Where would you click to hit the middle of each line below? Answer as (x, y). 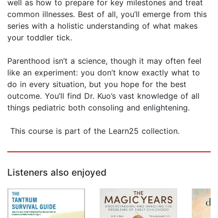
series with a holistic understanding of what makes (102, 26)
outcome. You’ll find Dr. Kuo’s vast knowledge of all (103, 96)
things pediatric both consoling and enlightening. (99, 108)
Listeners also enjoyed (57, 173)
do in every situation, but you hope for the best (97, 84)
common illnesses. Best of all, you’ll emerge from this (107, 14)
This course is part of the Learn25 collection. (93, 131)
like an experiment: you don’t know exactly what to (104, 73)
